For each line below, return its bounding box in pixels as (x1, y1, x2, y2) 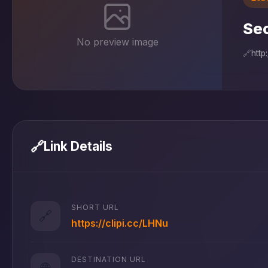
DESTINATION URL (71, 254, 146, 264)
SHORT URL (71, 202, 119, 212)
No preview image (76, 35, 159, 48)
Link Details (44, 139, 112, 154)
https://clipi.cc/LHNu (71, 217, 168, 229)
